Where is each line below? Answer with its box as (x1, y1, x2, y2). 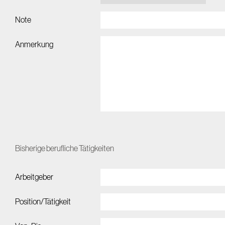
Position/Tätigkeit (15, 198, 71, 206)
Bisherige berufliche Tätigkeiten (15, 145, 114, 153)
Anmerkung (15, 41, 53, 49)
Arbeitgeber (15, 173, 53, 181)
